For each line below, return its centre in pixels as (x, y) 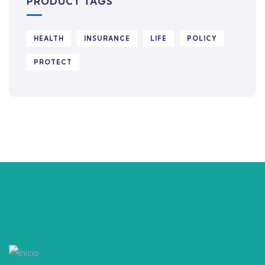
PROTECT (53, 62)
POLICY (202, 38)
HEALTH (49, 38)
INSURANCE (107, 38)
